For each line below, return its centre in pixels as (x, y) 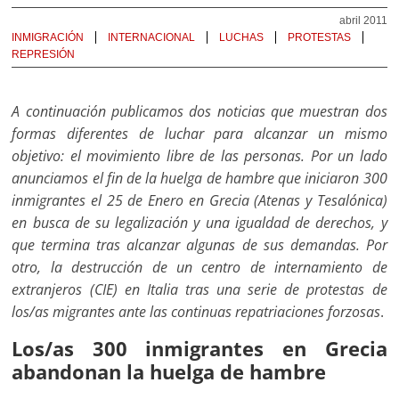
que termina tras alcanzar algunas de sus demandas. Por (199, 245)
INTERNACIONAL (152, 37)
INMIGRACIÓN (48, 37)
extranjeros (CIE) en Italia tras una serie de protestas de (199, 290)
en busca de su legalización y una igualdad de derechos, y (199, 223)
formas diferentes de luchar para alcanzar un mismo (199, 134)
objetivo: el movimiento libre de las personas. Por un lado (199, 156)
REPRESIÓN (44, 54)
